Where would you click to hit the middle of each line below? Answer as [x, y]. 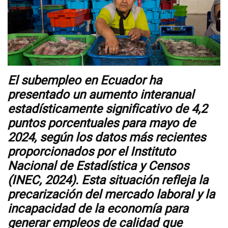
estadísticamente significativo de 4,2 [107, 109]
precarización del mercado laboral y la [111, 195]
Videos [28, 20]
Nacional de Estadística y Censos [98, 166]
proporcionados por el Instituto [92, 152]
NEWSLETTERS [46, 55]
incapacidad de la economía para [98, 209]
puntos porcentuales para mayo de [102, 124]
